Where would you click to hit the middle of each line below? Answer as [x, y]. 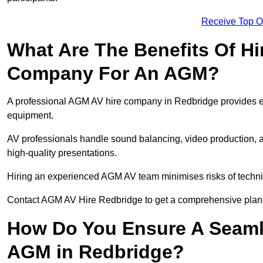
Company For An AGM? [113, 74]
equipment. [30, 116]
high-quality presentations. [62, 153]
